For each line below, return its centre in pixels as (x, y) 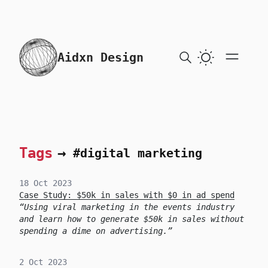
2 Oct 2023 (43, 262)
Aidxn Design (100, 57)
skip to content (54, 44)
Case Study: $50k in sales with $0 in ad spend (127, 195)
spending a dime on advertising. (93, 231)
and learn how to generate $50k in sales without (132, 219)
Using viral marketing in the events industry (129, 207)
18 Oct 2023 (45, 183)
